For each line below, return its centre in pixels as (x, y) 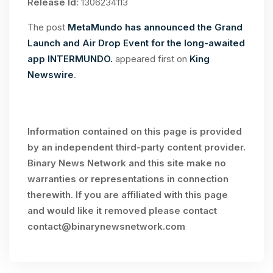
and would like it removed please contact (122, 211)
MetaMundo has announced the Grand (155, 27)
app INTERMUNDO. (70, 59)
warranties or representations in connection (128, 179)
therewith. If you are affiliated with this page (128, 195)
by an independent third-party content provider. (136, 147)
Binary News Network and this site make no (127, 163)
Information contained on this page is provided (135, 132)
